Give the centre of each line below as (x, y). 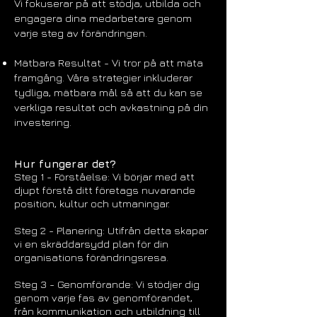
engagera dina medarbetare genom (103, 18)
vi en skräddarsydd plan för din (91, 244)
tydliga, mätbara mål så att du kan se (108, 92)
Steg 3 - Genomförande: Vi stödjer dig (107, 284)
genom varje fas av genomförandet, (103, 298)
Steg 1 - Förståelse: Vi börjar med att (104, 177)
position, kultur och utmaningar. (92, 203)
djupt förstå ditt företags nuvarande (105, 190)
